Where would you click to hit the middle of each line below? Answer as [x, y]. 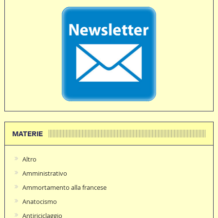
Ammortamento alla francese [64, 188]
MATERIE [27, 134]
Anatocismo [39, 202]
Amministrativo [45, 173]
